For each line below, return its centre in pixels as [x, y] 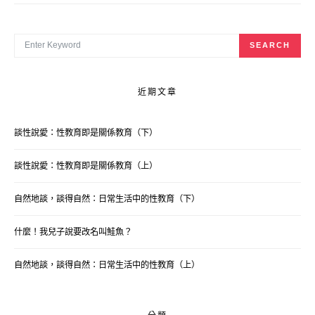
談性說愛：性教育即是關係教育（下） [86, 133]
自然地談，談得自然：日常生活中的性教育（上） [107, 265]
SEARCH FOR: [40, 39]
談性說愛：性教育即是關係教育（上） [86, 166]
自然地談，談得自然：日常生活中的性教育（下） [107, 199]
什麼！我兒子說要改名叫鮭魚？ [73, 232]
